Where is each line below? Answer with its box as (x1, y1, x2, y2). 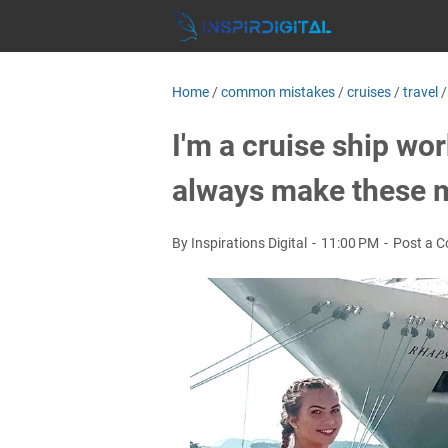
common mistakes (221, 84, 335, 100)
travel (403, 84, 438, 100)
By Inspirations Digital (172, 235, 310, 251)
